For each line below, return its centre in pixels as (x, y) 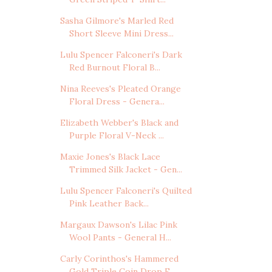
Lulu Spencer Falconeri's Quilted (126, 191)
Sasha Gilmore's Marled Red (117, 21)
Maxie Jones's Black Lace (110, 157)
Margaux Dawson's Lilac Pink (118, 225)
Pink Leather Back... (109, 204)
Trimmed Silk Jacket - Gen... (125, 170)
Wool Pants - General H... (120, 238)
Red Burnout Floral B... (114, 68)
